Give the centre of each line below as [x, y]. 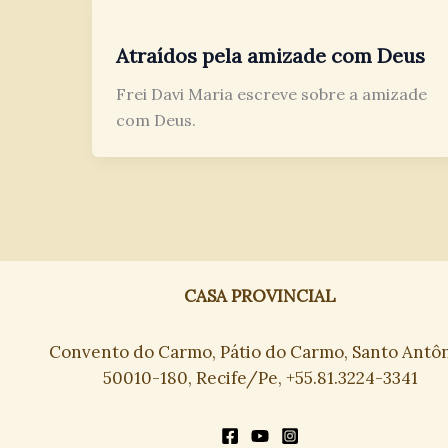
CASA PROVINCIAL [260, 296]
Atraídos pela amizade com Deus [270, 55]
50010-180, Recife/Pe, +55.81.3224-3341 [260, 378]
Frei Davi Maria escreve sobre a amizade [271, 94]
